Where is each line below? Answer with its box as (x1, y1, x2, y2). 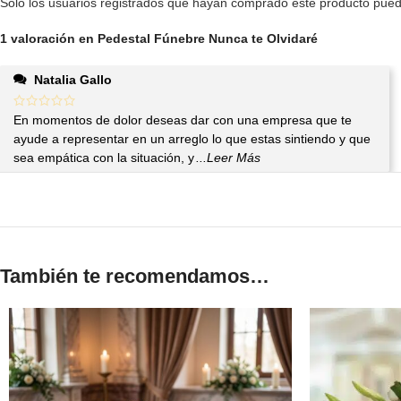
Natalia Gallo (34, 73, 112, 87)
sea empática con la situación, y (13, 150, 194, 165)
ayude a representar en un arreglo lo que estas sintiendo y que (13, 132, 371, 146)
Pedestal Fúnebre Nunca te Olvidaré (98, 31, 318, 46)
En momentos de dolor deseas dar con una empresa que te (13, 113, 352, 127)
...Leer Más (196, 150, 260, 165)
